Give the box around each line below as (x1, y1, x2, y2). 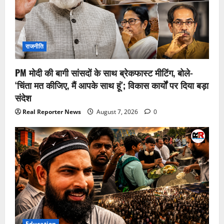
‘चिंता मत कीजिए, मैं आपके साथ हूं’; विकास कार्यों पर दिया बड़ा (15, 78, 208, 92)
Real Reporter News (22, 107, 81, 116)
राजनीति (25, 42, 44, 51)
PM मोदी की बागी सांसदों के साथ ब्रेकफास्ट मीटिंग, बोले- (15, 66, 193, 79)
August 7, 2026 (95, 107, 139, 116)
